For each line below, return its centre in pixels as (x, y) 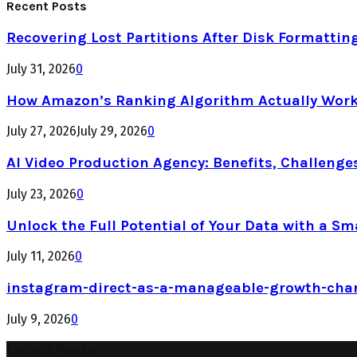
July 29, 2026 (112, 131)
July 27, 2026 (41, 131)
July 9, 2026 (39, 319)
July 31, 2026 (41, 69)
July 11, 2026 (41, 257)
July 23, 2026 (41, 194)
